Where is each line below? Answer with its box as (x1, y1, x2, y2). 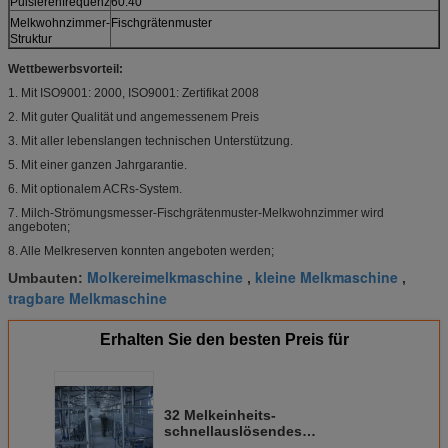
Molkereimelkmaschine (87, 266, 243, 287)
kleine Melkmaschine (255, 266, 398, 287)
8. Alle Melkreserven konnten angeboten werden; (8, 243, 274, 258)
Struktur (10, 31, 52, 46)
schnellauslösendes (164, 422, 302, 439)
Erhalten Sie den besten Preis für (99, 330, 349, 348)
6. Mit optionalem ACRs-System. (8, 181, 182, 196)
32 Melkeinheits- (164, 406, 276, 423)
